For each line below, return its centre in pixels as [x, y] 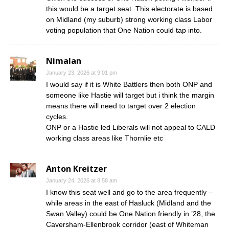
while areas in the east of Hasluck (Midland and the [129, 203]
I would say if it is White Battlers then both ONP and [129, 84]
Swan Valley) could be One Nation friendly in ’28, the [131, 214]
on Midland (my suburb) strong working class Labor [129, 19]
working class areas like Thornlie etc [105, 138]
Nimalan [64, 61]
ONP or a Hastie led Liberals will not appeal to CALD [131, 127]
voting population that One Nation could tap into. [124, 30]
